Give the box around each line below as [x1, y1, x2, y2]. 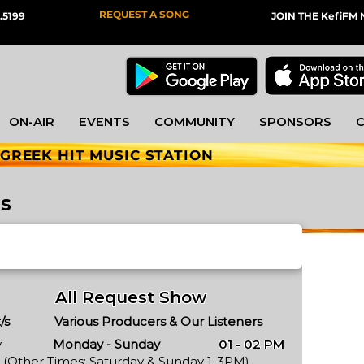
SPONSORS [259, 114, 331, 129]
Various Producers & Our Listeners [54, 314, 262, 329]
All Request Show [55, 288, 206, 307]
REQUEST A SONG [99, 8, 189, 20]
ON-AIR [9, 114, 54, 129]
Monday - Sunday [53, 336, 160, 352]
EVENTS [79, 114, 130, 129]
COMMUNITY [154, 114, 235, 129]
